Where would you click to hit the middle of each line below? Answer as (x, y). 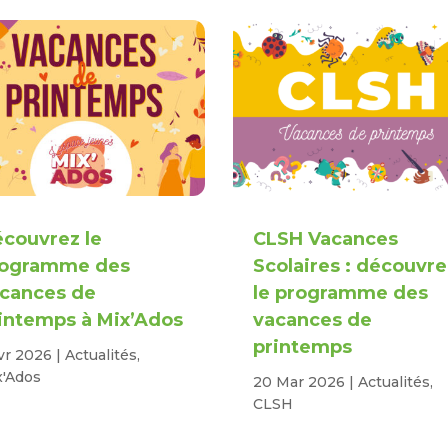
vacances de (313, 320)
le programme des (341, 293)
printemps (303, 347)
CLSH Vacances (326, 239)
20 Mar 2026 (299, 382)
